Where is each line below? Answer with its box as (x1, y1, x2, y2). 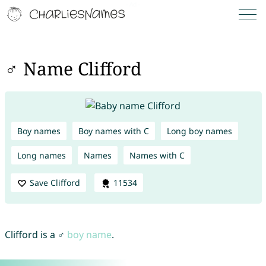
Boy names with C (78, 125, 149, 137)
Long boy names (166, 125, 232, 137)
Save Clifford (29, 176, 80, 188)
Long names (17, 149, 66, 161)
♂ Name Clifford (4, 56, 141, 81)
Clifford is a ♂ (4, 228, 67, 242)
